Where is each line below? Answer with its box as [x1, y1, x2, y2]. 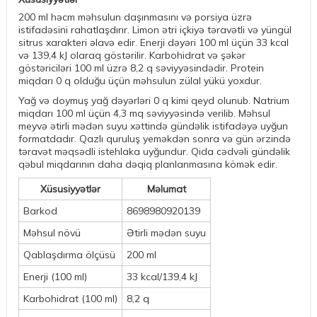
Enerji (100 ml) [23, 270, 87, 284]
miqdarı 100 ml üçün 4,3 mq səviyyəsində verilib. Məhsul [18, 107, 270, 120]
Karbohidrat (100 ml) [23, 292, 117, 306]
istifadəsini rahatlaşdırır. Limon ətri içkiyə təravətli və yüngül [18, 23, 292, 37]
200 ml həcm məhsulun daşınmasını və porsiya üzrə [18, 11, 252, 24]
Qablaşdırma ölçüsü [23, 248, 115, 262]
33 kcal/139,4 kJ [127, 270, 197, 284]
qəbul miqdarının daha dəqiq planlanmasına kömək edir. [18, 158, 277, 171]
